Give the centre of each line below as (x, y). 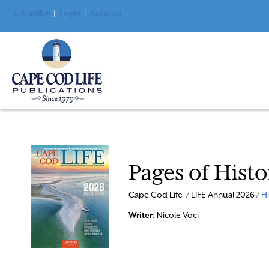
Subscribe (31, 13)
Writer (140, 215)
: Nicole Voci (175, 215)
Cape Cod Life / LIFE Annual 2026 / (195, 194)
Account (106, 13)
